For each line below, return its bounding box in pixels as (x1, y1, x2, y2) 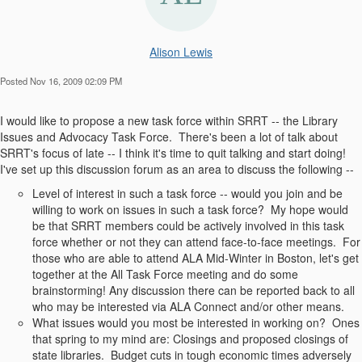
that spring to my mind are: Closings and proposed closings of (32, 330, 348, 347)
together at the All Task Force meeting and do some (32, 266, 298, 283)
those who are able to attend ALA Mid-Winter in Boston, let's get (32, 250, 359, 267)
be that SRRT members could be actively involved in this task (32, 217, 344, 234)
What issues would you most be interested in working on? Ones (32, 314, 360, 331)
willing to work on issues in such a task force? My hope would (32, 201, 348, 218)
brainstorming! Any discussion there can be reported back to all (32, 282, 355, 299)
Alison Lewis (149, 44, 213, 61)
